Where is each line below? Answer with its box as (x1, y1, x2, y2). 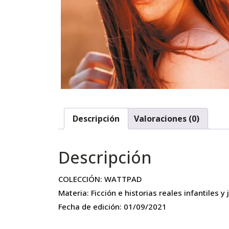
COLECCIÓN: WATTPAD (58, 174, 142, 185)
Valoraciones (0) (134, 113, 199, 125)
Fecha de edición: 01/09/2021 (58, 201, 167, 212)
